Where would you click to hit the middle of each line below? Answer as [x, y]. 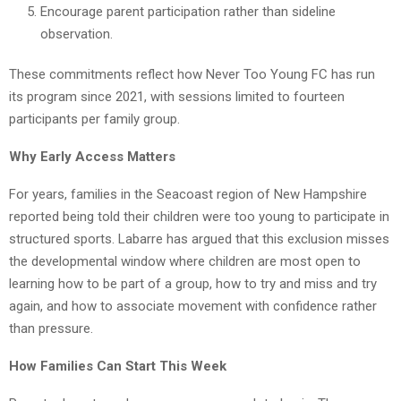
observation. [77, 34]
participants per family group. [94, 119]
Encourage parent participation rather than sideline [188, 12]
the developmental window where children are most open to [185, 262]
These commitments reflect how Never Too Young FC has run [192, 75]
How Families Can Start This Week [118, 367]
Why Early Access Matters [92, 157]
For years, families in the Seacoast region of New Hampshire [188, 195]
